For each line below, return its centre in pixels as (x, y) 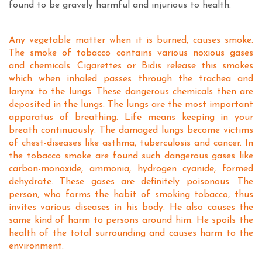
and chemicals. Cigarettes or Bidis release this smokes (131, 66)
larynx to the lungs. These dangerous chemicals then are (131, 92)
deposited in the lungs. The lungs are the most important (131, 105)
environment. (36, 246)
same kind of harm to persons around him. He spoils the (131, 220)
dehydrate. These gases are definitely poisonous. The (131, 182)
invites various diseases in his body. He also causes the (131, 208)
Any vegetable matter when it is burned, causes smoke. (131, 40)
